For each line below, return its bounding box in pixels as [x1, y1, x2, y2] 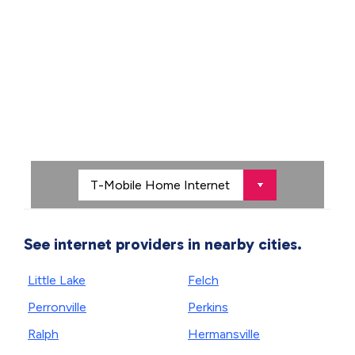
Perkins [188, 300, 228, 315]
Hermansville [188, 326, 260, 342]
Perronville [28, 300, 86, 315]
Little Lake [28, 273, 86, 288]
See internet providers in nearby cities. [24, 235, 302, 254]
